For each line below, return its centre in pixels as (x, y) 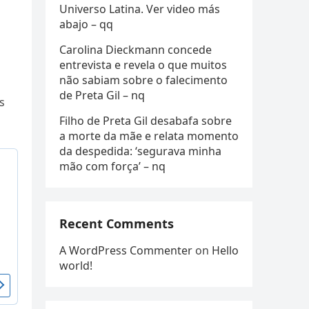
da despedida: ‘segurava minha (140, 151)
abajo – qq (86, 24)
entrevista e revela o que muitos (143, 65)
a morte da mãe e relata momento (149, 136)
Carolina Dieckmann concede (136, 50)
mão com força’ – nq (112, 166)
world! (76, 266)
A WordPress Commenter (126, 250)
